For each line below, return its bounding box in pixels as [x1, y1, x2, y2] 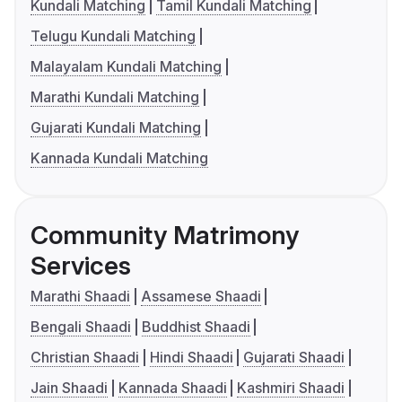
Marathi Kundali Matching [31, 88, 199, 107]
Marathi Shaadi [31, 287, 130, 306]
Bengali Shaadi [31, 318, 131, 336]
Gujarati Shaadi [243, 348, 345, 367]
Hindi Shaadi [149, 348, 233, 367]
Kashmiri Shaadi [237, 379, 345, 398]
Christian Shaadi [31, 348, 139, 367]
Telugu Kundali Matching [31, 27, 196, 46]
